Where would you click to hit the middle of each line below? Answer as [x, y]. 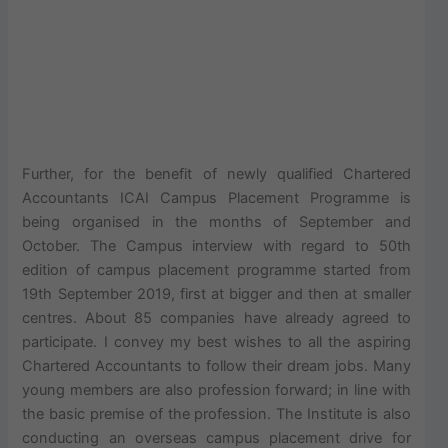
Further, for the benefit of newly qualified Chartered [216, 174]
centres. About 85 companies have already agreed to [216, 318]
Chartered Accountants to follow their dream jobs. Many [216, 366]
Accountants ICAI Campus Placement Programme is [216, 198]
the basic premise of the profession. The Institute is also [216, 414]
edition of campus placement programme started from [216, 270]
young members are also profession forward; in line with [216, 390]
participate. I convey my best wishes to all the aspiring [216, 342]
